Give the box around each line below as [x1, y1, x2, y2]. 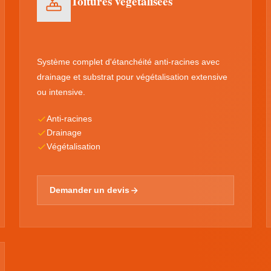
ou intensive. [37, 87, 85, 97]
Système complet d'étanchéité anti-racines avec [37, 57, 220, 67]
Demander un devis [50, 186, 129, 195]
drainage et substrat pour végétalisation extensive [37, 72, 227, 82]
